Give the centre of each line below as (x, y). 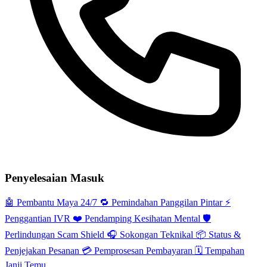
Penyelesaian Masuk (55, 178)
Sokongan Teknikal (156, 235)
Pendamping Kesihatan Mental (142, 219)
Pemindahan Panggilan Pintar (167, 203)
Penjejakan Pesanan (43, 251)
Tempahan (223, 251)
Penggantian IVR (39, 219)
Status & (223, 235)
